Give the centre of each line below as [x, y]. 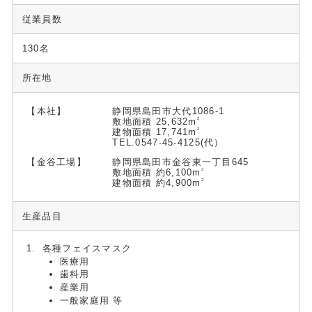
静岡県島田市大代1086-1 [169, 111]
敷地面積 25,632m [155, 121]
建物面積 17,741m [155, 132]
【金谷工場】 [56, 162]
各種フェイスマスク [87, 248]
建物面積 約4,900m [157, 182]
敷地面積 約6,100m [157, 172]
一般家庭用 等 [91, 301]
